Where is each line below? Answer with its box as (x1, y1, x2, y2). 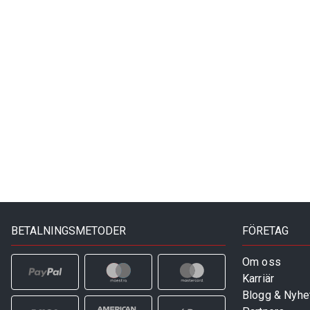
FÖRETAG (242, 224, 289, 237)
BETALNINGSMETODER (11, 224, 126, 237)
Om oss (242, 255, 281, 268)
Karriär (242, 271, 275, 285)
